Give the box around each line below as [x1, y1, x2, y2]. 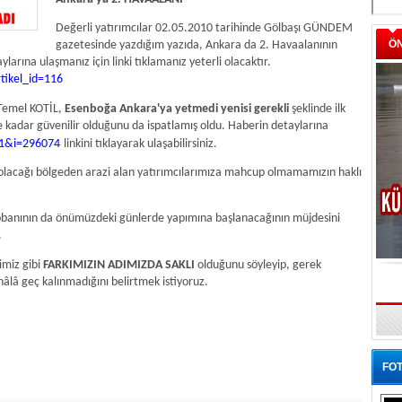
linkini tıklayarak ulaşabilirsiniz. [64, 136, 217, 151]
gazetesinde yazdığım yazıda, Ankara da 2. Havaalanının [56, 39, 337, 53]
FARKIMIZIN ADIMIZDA [43, 258, 162, 272]
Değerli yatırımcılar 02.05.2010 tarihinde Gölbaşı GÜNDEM [56, 22, 353, 36]
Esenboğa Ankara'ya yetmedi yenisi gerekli [65, 101, 289, 116]
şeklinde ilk [289, 101, 345, 116]
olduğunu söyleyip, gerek [195, 258, 321, 272]
